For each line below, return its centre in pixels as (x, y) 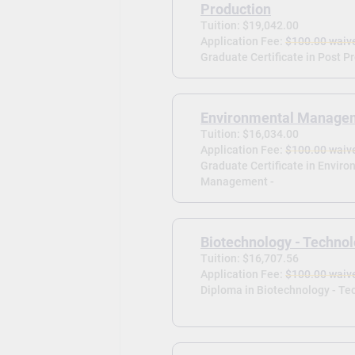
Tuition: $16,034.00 (249, 134)
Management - (237, 182)
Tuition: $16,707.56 (249, 259)
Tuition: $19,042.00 (249, 25)
